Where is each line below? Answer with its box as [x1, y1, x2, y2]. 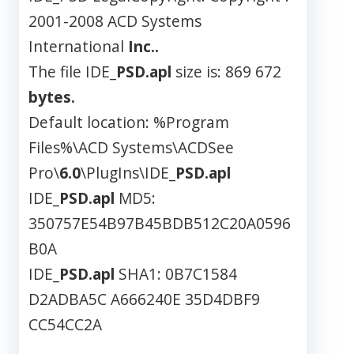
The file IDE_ [28, 61, 116, 83]
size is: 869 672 [171, 61, 281, 83]
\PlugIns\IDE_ [81, 162, 175, 184]
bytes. [28, 86, 75, 108]
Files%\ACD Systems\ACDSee [28, 137, 234, 159]
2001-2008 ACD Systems [28, 10, 201, 32]
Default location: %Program [28, 111, 229, 134]
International [28, 36, 128, 58]
